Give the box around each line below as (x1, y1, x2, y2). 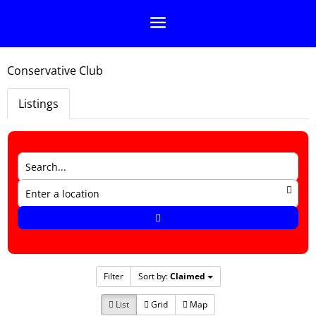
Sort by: (138, 270, 170, 283)
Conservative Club (7, 63, 103, 78)
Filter (103, 270, 123, 283)
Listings (18, 96, 59, 112)
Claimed (169, 270, 205, 283)
